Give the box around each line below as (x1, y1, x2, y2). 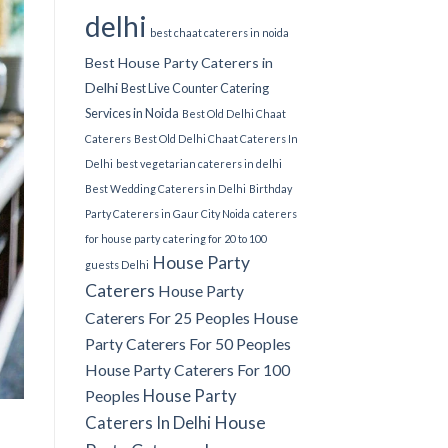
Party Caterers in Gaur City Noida (84, 207, 250, 221)
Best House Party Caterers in (84, 54, 273, 72)
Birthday (248, 182, 292, 196)
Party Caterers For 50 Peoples (84, 335, 291, 354)
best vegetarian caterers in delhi (115, 157, 282, 171)
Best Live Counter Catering (120, 81, 269, 97)
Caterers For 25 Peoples (84, 309, 250, 328)
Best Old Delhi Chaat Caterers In (133, 132, 298, 146)
